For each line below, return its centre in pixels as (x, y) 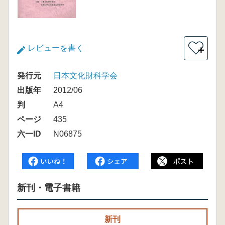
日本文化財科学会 (85, 76)
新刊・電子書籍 (49, 188)
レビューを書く (56, 48)
